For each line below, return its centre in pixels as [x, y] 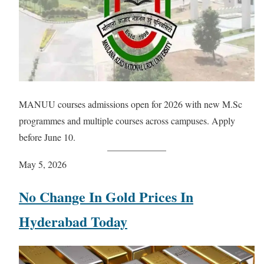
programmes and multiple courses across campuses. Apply [127, 120]
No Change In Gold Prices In [106, 196]
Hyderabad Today [73, 221]
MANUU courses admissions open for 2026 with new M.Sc [131, 104]
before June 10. [47, 137]
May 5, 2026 [43, 164]
